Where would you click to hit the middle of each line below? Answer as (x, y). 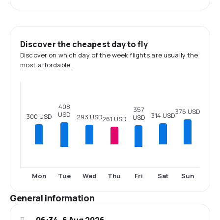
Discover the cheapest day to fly (84, 44)
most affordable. (46, 65)
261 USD (114, 119)
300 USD (39, 116)
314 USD (163, 116)
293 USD (89, 117)
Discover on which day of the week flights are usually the (109, 55)
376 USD (187, 111)
